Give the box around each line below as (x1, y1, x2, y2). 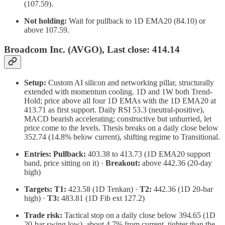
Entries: (24, 149, 51, 158)
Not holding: (24, 17, 67, 26)
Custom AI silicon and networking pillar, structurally (46, 78, 214, 87)
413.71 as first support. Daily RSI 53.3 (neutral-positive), (24, 105, 204, 114)
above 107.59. (24, 26, 69, 35)
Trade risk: (24, 210, 62, 219)
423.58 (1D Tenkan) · (66, 184, 140, 193)
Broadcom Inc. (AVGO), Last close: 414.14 (4, 44, 180, 55)
